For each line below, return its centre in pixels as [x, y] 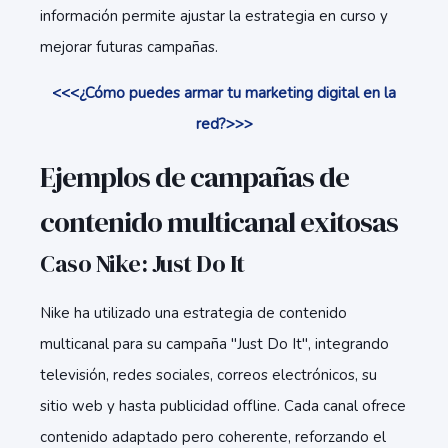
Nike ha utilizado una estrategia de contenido [193, 313]
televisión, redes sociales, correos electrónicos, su [208, 375]
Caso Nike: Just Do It [142, 263]
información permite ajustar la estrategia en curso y [214, 16]
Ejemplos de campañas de [194, 177]
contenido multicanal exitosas [219, 222]
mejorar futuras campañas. [129, 47]
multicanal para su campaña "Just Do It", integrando [214, 344]
